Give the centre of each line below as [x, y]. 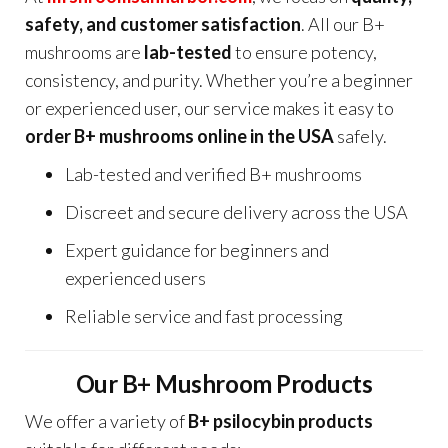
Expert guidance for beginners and [197, 250]
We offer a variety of [106, 421]
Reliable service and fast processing [204, 316]
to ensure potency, [304, 52]
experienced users [135, 278]
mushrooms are [84, 52]
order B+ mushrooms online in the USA [179, 136]
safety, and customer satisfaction [163, 24]
